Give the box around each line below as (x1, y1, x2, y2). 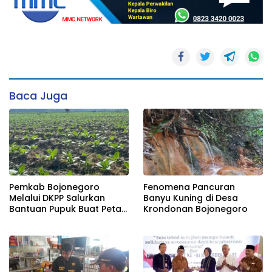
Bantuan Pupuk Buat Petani (9, 202, 129, 215)
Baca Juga (9, 87, 67, 103)
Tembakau (9, 213, 57, 226)
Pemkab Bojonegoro (9, 180, 100, 193)
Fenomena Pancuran (143, 180, 235, 193)
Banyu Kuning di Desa (143, 191, 238, 204)
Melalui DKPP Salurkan (9, 191, 105, 204)
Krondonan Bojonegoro (143, 202, 248, 215)
